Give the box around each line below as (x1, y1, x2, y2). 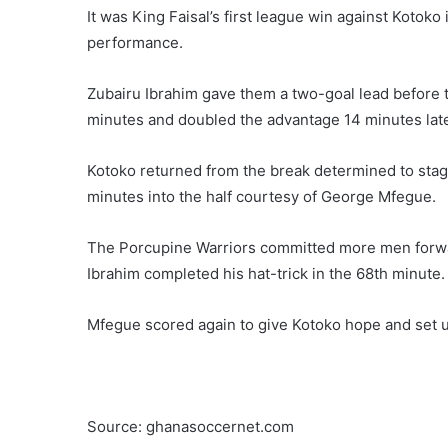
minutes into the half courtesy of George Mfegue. (87, 186, 436, 206)
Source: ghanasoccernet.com (87, 416, 294, 436)
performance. (87, 32, 183, 52)
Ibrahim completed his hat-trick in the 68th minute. (87, 263, 445, 283)
